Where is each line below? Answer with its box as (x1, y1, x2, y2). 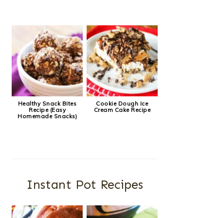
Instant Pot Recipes (26, 177, 143, 193)
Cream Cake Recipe (93, 106, 151, 114)
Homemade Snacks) (18, 112, 77, 120)
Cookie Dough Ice (96, 100, 148, 108)
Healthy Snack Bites (18, 100, 77, 108)
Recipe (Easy (29, 106, 66, 114)
